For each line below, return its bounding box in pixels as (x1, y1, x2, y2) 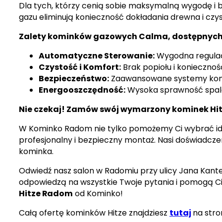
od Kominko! (72, 188, 123, 200)
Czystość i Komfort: (38, 61, 121, 73)
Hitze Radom (18, 188, 73, 200)
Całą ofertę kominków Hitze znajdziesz (18, 207, 169, 219)
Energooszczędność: (38, 84, 125, 96)
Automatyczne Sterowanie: (38, 50, 155, 62)
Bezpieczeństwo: (38, 73, 109, 85)
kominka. (18, 146, 54, 158)
